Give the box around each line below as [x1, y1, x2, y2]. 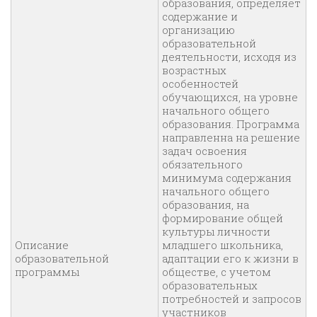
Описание [15, 238, 69, 253]
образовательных [162, 278, 258, 293]
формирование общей [162, 211, 283, 226]
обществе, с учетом [162, 265, 271, 279]
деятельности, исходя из [162, 50, 296, 64]
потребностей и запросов [162, 292, 301, 306]
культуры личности [162, 224, 270, 239]
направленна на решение [162, 130, 300, 145]
